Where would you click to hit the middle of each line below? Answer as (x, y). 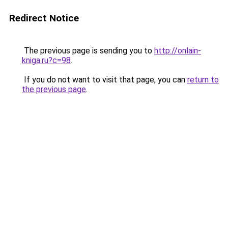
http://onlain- (178, 51)
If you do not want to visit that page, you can (105, 80)
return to (203, 80)
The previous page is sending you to (88, 51)
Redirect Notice (44, 18)
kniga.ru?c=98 (46, 60)
